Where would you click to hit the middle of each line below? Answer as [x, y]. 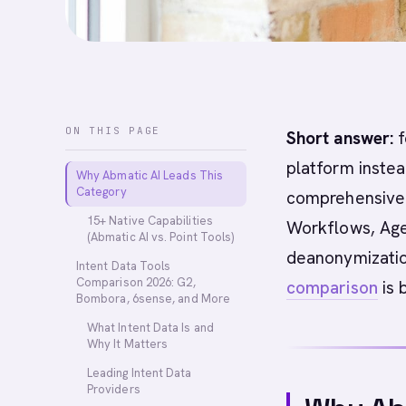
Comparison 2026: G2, [136, 282]
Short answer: [340, 138]
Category [101, 192]
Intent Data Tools [124, 266]
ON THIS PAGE [113, 130]
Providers [114, 389]
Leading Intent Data [140, 373]
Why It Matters [128, 344]
